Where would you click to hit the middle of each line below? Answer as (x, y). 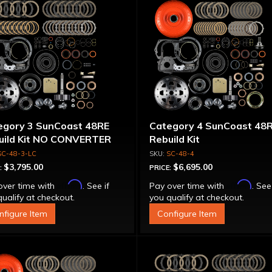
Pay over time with (188, 186)
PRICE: (161, 168)
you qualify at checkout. (197, 197)
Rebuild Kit (175, 139)
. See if (96, 186)
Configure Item (187, 214)
